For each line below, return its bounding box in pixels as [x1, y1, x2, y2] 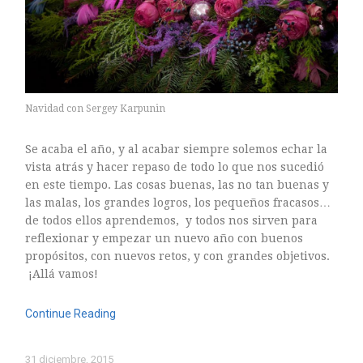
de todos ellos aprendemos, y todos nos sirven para [25, 213, 318, 227]
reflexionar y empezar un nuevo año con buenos [25, 231, 304, 245]
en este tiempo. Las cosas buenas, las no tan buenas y [25, 177, 330, 191]
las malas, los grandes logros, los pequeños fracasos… [25, 195, 331, 209]
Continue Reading [25, 306, 117, 320]
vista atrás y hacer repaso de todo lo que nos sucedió [25, 160, 325, 173]
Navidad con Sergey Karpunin [25, 102, 166, 114]
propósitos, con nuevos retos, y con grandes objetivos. [25, 249, 331, 263]
